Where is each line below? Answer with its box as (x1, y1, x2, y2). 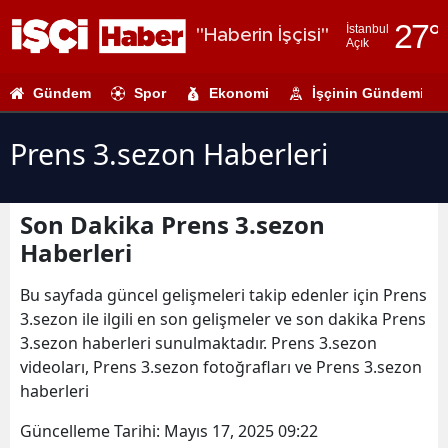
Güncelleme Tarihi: (20, 419, 164, 442)
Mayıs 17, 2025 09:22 (164, 419, 318, 442)
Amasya (366, 214, 419, 233)
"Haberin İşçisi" (196, 26, 329, 46)
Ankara (366, 255, 414, 274)
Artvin (366, 337, 407, 356)
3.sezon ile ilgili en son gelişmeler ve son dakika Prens (20, 307, 426, 330)
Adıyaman (366, 91, 434, 110)
